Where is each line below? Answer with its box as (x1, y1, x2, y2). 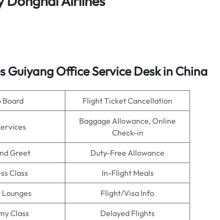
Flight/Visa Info (101, 188, 154, 198)
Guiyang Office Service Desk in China (5, 63, 208, 79)
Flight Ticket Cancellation (82, 96, 172, 106)
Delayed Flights (100, 208, 155, 218)
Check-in (111, 128, 143, 137)
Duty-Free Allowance (90, 148, 165, 158)
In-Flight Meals (101, 168, 154, 178)
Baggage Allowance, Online (79, 116, 176, 126)
